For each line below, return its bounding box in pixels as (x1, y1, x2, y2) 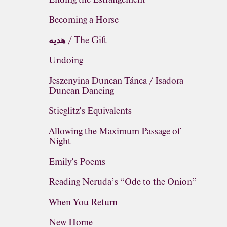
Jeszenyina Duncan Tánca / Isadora (49, 74, 183, 87)
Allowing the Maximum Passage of (49, 125, 180, 137)
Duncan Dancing (49, 85, 114, 97)
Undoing (49, 54, 83, 66)
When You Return (49, 196, 118, 208)
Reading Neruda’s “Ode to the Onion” (49, 176, 197, 188)
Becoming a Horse (49, 14, 119, 26)
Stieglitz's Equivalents (49, 105, 132, 117)
